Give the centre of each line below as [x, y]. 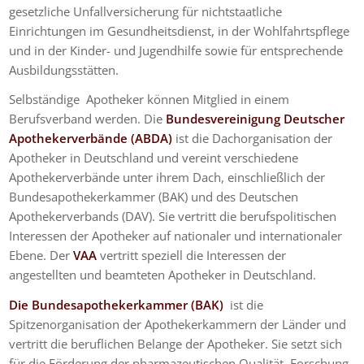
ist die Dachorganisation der [253, 139]
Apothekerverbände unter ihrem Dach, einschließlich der [167, 178]
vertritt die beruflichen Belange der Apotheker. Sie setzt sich [176, 344]
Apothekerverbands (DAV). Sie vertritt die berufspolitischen [173, 217]
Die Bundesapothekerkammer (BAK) [118, 305]
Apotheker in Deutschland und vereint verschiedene [154, 158]
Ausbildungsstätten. [64, 69]
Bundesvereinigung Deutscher [256, 119]
